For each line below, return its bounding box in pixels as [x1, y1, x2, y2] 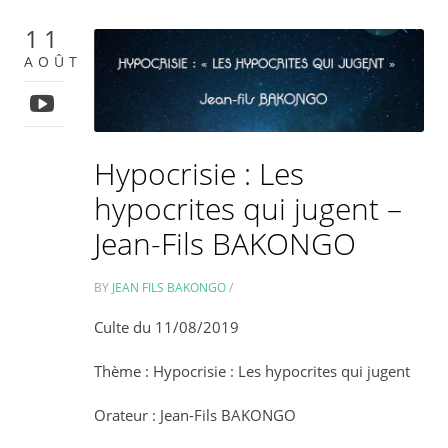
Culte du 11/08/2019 [94, 317, 240, 338]
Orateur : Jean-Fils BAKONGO [94, 405, 297, 426]
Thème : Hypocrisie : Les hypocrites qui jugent [94, 361, 411, 382]
